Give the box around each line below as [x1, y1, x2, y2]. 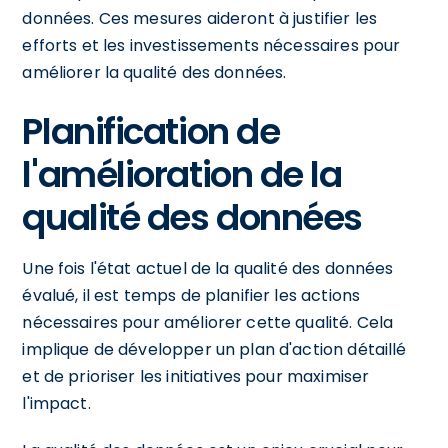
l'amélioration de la [22, 148, 342, 200]
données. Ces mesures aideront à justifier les [22, 6, 378, 30]
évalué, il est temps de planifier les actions [22, 283, 361, 307]
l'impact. [22, 391, 91, 415]
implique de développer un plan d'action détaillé [22, 337, 407, 361]
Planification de [22, 105, 280, 157]
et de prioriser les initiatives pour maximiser [22, 364, 370, 388]
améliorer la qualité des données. [22, 60, 287, 84]
